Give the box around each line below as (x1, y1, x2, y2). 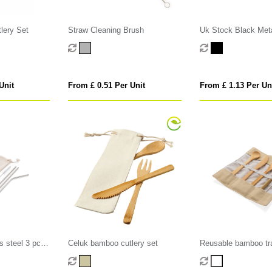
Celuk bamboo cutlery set (68, 239, 158, 248)
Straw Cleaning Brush (68, 25, 144, 35)
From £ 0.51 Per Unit (68, 81, 146, 90)
